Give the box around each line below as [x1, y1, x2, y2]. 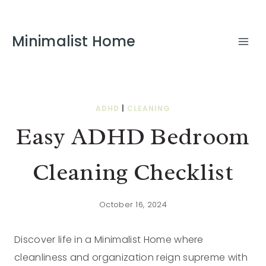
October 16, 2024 [99, 199, 167, 210]
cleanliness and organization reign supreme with [14, 250, 248, 264]
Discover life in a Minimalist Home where [14, 232, 204, 246]
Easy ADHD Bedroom [16, 121, 250, 151]
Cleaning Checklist [33, 157, 233, 187]
